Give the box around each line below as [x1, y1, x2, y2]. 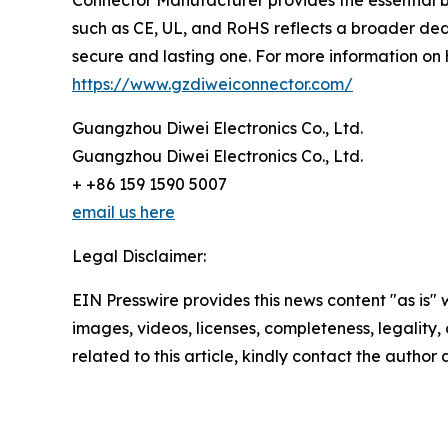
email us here [72, 202, 175, 222]
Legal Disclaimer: [72, 246, 206, 266]
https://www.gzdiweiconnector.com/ [72, 74, 353, 94]
